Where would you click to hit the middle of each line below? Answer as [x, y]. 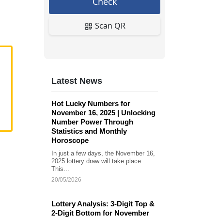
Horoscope [70, 140]
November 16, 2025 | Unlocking [103, 113]
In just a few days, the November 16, [103, 153]
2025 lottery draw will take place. [97, 161]
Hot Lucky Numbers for [91, 103]
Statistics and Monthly [89, 131]
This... [60, 169]
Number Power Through [92, 122]
